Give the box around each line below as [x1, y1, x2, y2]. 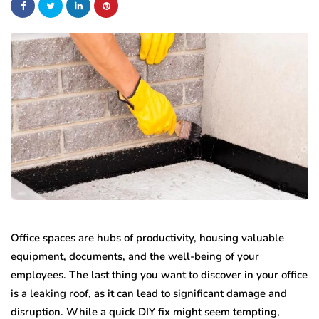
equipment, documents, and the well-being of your [11, 249, 259, 263]
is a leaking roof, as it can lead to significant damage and [11, 286, 287, 300]
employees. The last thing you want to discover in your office [11, 267, 308, 282]
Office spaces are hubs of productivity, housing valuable [11, 230, 284, 245]
